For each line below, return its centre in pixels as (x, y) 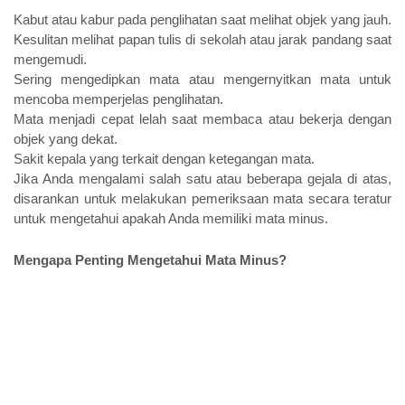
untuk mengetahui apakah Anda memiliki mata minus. (171, 219)
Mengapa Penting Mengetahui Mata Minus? (150, 260)
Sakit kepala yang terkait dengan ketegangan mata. (164, 159)
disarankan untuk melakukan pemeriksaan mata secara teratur (202, 199)
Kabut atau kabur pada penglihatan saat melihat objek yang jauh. (202, 20)
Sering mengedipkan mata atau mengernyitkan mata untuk (202, 80)
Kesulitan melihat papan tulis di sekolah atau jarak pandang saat (202, 40)
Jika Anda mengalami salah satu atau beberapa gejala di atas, (202, 179)
